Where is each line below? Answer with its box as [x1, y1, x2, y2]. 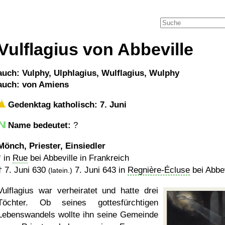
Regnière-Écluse [128, 165, 190, 175]
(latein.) [48, 166, 72, 174]
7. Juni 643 [75, 165, 116, 175]
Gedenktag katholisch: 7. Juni [6, 100, 127, 109]
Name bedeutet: [8, 121, 71, 130]
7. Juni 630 [5, 165, 46, 175]
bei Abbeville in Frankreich [28, 153, 129, 163]
